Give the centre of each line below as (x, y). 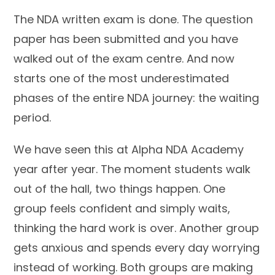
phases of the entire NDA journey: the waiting (137, 98)
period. (33, 118)
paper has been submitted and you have (126, 39)
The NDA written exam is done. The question (134, 19)
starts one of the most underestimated (122, 78)
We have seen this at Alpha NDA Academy (129, 149)
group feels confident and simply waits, (122, 208)
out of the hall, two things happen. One (120, 189)
